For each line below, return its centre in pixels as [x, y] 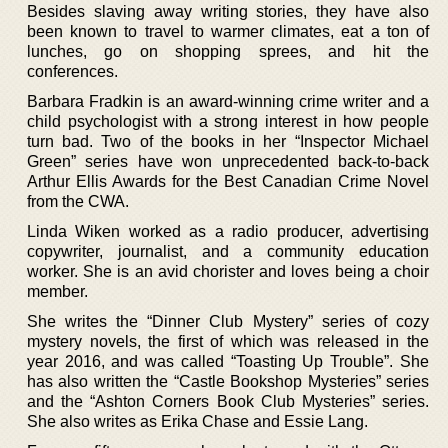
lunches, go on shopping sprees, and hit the [228, 51]
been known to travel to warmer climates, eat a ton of [228, 31]
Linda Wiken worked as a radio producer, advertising [228, 231]
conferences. [72, 71]
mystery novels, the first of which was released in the [228, 341]
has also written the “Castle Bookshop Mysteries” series [228, 381]
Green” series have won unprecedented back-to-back [228, 161]
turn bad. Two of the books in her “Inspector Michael [228, 141]
